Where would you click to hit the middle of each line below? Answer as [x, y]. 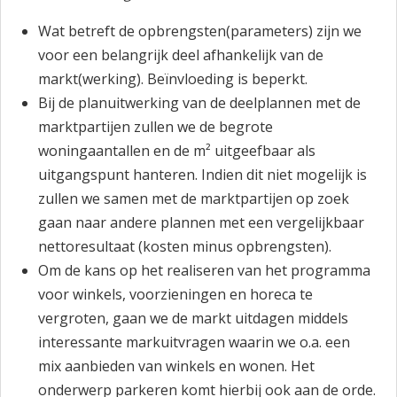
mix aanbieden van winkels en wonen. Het [177, 366]
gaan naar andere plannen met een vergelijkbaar [202, 222]
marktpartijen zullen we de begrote [156, 127]
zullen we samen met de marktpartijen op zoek [194, 198]
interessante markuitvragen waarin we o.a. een [195, 342]
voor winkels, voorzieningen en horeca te [176, 294]
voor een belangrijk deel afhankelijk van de [181, 55]
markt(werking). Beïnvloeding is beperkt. [173, 79]
